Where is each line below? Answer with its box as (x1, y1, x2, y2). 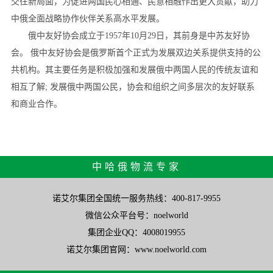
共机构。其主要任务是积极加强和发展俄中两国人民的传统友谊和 (10, 65, 258, 74)
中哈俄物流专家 (91, 161, 182, 172)
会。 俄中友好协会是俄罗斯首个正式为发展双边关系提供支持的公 (10, 48, 261, 57)
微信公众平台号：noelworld (85, 210, 188, 220)
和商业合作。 (10, 99, 62, 108)
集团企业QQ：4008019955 (88, 227, 185, 237)
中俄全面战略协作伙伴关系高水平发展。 (10, 13, 165, 23)
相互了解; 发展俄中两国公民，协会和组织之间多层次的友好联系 (10, 82, 255, 91)
